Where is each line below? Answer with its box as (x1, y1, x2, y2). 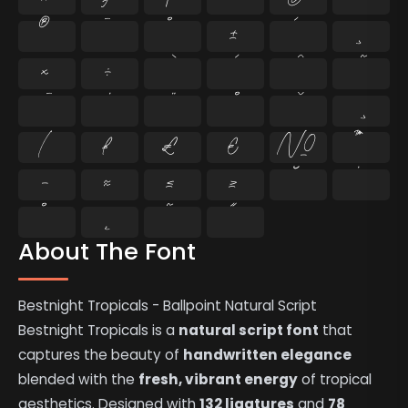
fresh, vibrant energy (138, 369, 299, 389)
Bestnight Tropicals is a (18, 320, 179, 340)
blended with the (18, 369, 139, 389)
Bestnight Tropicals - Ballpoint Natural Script (18, 295, 318, 315)
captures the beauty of (18, 344, 184, 364)
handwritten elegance (183, 344, 352, 364)
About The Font (18, 234, 197, 268)
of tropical (298, 369, 372, 389)
